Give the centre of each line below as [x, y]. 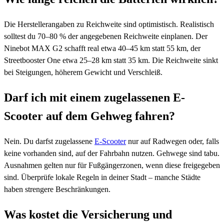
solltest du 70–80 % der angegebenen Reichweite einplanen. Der [106, 36]
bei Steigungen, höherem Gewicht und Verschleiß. [83, 72]
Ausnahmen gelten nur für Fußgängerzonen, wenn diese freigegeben [112, 165]
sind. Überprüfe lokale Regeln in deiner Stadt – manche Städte [102, 177]
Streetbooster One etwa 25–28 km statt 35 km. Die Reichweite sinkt [111, 60]
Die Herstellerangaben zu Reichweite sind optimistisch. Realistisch [109, 24]
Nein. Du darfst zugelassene [49, 141]
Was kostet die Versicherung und [88, 214]
